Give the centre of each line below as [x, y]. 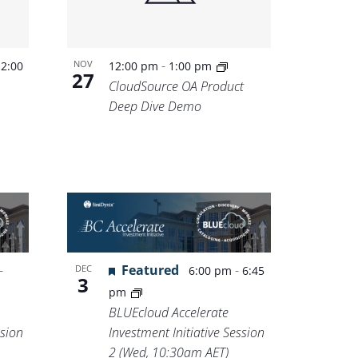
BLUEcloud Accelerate [169, 313]
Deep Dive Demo [155, 106]
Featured [151, 270]
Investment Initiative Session [187, 333]
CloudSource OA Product [177, 86]
